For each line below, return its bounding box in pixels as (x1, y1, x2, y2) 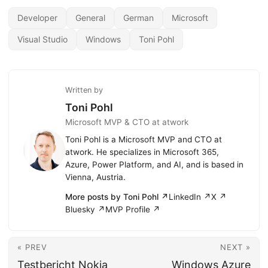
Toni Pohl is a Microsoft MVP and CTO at (65, 134, 222, 144)
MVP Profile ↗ (105, 204, 160, 214)
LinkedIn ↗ (169, 191, 211, 202)
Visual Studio (17, 34, 68, 45)
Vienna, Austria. (65, 172, 126, 182)
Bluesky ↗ (65, 204, 105, 214)
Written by (65, 86, 103, 95)
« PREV (17, 242, 47, 252)
